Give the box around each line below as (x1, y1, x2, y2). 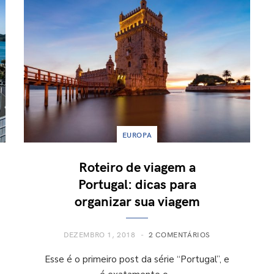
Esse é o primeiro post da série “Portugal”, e (45, 253, 229, 265)
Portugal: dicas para (78, 174, 196, 193)
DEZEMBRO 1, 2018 (63, 229, 136, 239)
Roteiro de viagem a (78, 157, 196, 176)
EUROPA (122, 129, 152, 139)
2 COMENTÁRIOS (149, 229, 211, 239)
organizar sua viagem (74, 191, 200, 210)
